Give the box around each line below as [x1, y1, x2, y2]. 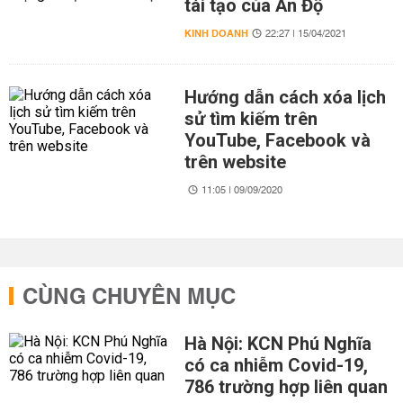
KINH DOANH [184, 24, 248, 43]
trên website [184, 151, 286, 173]
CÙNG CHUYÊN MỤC [22, 278, 236, 318]
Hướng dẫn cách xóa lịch [184, 86, 386, 108]
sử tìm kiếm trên [184, 108, 318, 130]
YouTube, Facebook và [184, 130, 371, 151]
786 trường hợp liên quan [184, 376, 388, 398]
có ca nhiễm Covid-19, [184, 354, 368, 376]
